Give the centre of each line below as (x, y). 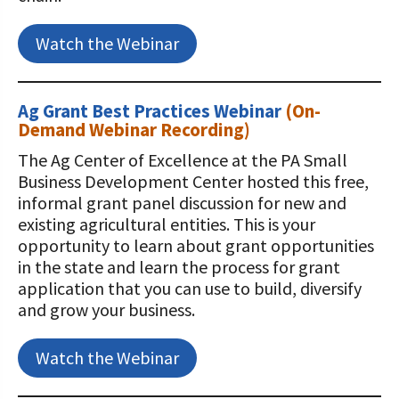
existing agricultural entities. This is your (167, 224)
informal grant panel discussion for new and (182, 203)
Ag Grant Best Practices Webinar (151, 111)
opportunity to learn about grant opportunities (196, 245)
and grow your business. (106, 309)
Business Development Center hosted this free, (193, 181)
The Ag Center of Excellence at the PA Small (183, 160)
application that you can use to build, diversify (190, 288)
